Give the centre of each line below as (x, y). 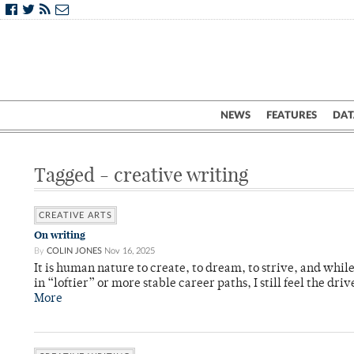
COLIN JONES (74, 251)
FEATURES (292, 115)
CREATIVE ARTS (75, 215)
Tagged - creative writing (141, 175)
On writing (60, 235)
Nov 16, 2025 (130, 251)
